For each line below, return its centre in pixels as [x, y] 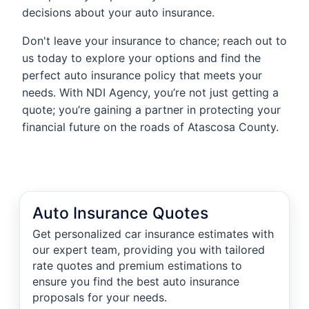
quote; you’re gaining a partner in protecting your [151, 110]
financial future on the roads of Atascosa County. [150, 127]
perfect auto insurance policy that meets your [142, 76]
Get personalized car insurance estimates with [153, 234]
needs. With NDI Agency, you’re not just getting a [150, 93]
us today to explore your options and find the [141, 58]
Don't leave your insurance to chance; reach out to [154, 41]
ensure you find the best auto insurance [136, 282]
